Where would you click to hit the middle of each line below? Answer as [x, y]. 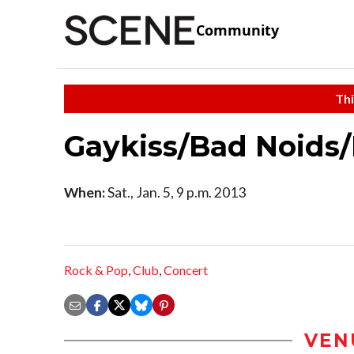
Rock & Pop [96, 270]
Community [237, 30]
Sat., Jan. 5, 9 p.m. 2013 [175, 192]
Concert [186, 270]
